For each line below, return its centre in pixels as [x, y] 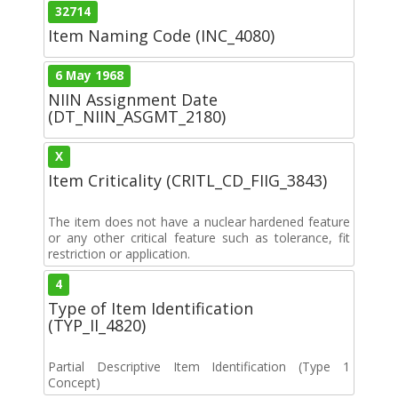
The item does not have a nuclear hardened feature [199, 221]
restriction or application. [119, 253]
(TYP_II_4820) [97, 325]
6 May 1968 [90, 75]
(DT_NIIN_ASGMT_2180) [137, 116]
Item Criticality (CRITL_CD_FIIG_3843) [187, 180]
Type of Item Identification [151, 308]
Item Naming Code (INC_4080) [161, 35]
